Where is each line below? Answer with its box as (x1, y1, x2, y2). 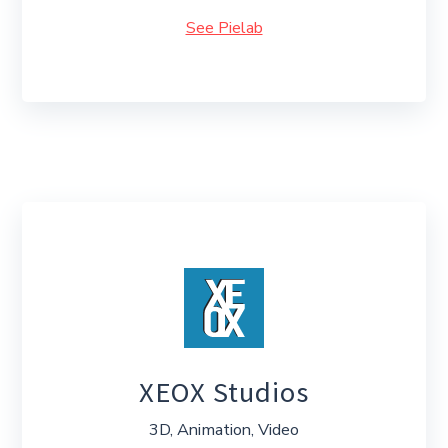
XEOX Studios (139, 374, 309, 411)
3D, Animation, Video (149, 418, 299, 441)
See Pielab (185, 17, 263, 40)
